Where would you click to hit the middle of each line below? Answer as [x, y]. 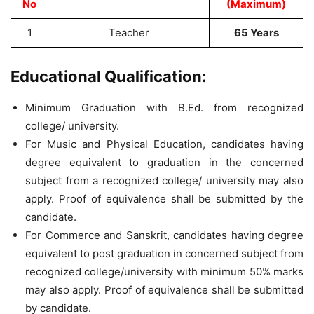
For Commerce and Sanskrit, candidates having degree [164, 235]
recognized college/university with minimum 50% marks [164, 272]
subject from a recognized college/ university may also [164, 180]
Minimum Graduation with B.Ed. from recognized [164, 108]
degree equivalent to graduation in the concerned [164, 162]
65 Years [256, 33]
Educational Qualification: [109, 76]
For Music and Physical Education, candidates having [164, 144]
